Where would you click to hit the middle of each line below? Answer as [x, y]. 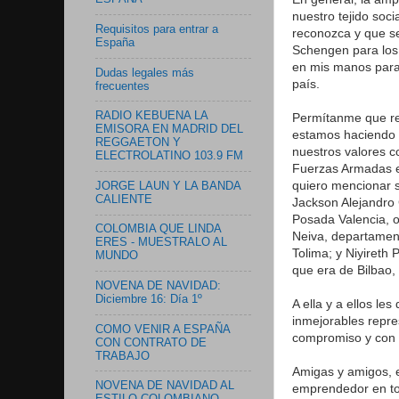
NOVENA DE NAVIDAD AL [165, 386]
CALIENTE [124, 199]
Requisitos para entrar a [157, 29]
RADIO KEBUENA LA [151, 116]
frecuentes [122, 86]
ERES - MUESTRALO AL [161, 243]
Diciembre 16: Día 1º [149, 299]
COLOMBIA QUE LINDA [158, 229]
